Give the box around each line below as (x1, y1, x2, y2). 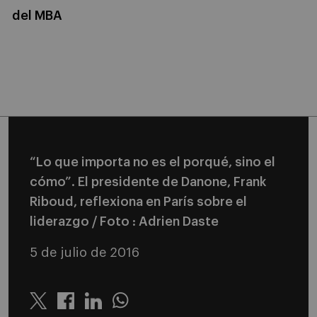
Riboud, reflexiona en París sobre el (30, 195, 247, 208)
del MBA (12, 9, 62, 22)
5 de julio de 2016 (30, 246, 139, 259)
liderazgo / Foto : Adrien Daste (30, 215, 219, 228)
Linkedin (84, 304, 131, 315)
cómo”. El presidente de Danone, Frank (30, 175, 266, 188)
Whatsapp (112, 304, 168, 315)
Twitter (29, 304, 69, 315)
